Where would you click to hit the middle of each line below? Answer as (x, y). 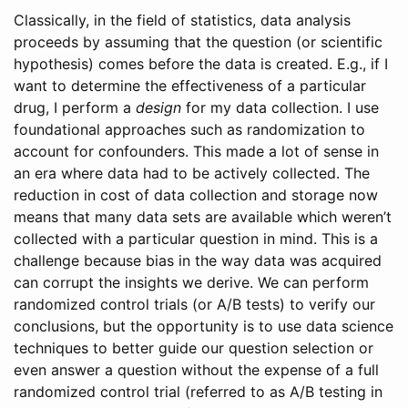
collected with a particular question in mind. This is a (196, 239)
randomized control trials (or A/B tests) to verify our (194, 305)
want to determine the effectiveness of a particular (190, 86)
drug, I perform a (75, 108)
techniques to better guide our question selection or (194, 348)
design (158, 108)
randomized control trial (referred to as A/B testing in (198, 392)
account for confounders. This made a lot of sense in (196, 152)
